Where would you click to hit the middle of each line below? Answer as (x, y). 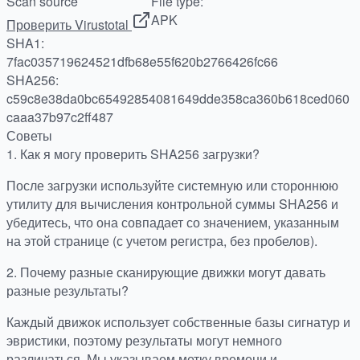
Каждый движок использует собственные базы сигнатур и (178, 321)
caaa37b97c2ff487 (60, 117)
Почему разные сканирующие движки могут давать (173, 272)
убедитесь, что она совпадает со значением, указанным (173, 222)
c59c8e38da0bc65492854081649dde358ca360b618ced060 (178, 98)
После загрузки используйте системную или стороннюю (172, 185)
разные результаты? (67, 290)
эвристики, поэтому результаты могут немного (144, 340)
